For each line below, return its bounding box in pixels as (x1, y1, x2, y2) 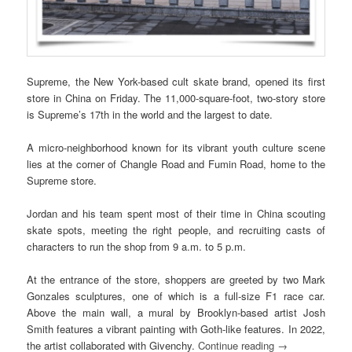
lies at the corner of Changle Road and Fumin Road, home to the (27, 156, 325, 172)
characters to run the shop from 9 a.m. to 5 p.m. (27, 239, 247, 255)
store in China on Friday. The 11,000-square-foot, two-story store (27, 90, 325, 105)
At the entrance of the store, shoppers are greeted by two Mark (27, 272, 325, 288)
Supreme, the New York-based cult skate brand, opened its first (27, 73, 325, 89)
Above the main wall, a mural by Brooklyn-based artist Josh (27, 305, 325, 321)
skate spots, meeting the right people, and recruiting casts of (27, 222, 325, 238)
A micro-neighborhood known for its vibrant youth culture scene (27, 140, 325, 156)
